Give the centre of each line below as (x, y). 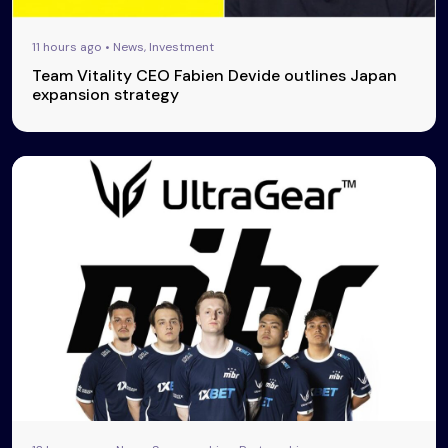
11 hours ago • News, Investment (123, 46)
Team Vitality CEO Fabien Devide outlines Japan (214, 75)
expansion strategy (105, 94)
